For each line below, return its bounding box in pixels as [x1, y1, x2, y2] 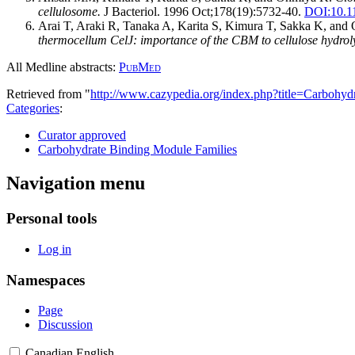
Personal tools [6, 210, 97, 227]
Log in [38, 242, 71, 256]
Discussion [38, 318, 93, 332]
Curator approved [38, 128, 126, 143]
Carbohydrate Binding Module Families [38, 143, 237, 157]
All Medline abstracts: [6, 60, 119, 74]
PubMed [119, 60, 161, 74]
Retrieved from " [6, 87, 90, 101]
